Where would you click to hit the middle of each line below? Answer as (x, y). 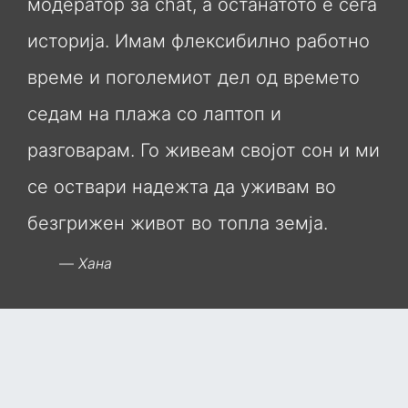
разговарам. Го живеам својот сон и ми (204, 151)
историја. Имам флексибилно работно (199, 41)
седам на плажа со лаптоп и (154, 114)
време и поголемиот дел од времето (194, 78)
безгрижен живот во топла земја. (178, 224)
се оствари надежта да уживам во (182, 187)
